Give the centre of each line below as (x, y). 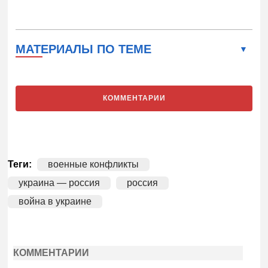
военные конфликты (94, 165)
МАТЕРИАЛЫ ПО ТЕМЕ (84, 49)
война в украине (55, 202)
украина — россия (60, 183)
